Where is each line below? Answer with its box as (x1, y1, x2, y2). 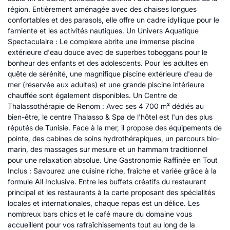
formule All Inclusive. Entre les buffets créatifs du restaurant (8, 177, 206, 186)
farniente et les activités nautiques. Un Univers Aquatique (8, 26, 199, 35)
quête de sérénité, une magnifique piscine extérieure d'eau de (8, 69, 213, 78)
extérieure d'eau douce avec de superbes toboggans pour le (8, 48, 207, 56)
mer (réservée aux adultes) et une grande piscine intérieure (8, 80, 204, 89)
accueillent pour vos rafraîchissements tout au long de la (8, 220, 195, 229)
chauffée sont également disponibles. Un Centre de (8, 91, 177, 100)
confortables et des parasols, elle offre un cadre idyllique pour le (8, 15, 219, 24)
